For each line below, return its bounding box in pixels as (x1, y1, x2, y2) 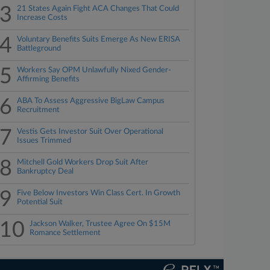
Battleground (17, 45, 61, 52)
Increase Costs (17, 14, 68, 22)
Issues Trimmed (17, 137, 72, 145)
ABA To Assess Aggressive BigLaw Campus (17, 97, 165, 105)
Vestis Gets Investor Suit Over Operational (17, 128, 164, 136)
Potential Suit (17, 198, 63, 206)
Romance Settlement (30, 229, 101, 237)
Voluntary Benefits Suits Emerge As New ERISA (17, 36, 181, 43)
